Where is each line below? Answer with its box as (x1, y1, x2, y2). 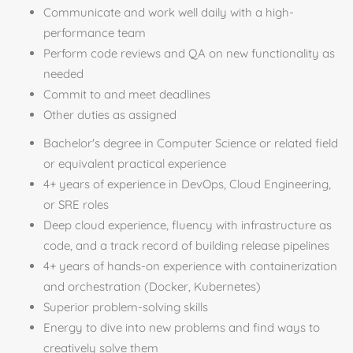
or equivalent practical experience (43, 156, 226, 171)
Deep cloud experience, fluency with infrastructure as (43, 217, 332, 232)
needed (43, 66, 84, 81)
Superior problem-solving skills (43, 299, 208, 314)
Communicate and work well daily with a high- (43, 5, 294, 20)
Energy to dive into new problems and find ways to (43, 320, 320, 335)
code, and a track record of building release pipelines (43, 238, 329, 253)
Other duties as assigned (43, 107, 176, 122)
